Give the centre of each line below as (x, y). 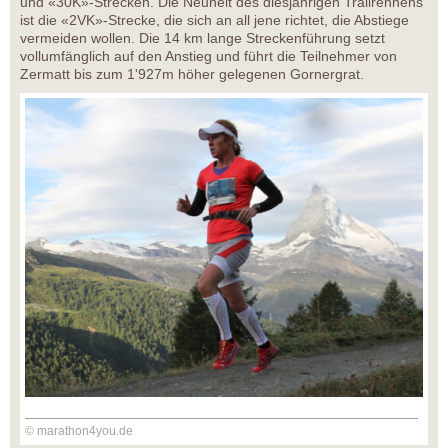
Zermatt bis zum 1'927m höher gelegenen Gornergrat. (192, 74)
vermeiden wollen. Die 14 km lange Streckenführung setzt (202, 38)
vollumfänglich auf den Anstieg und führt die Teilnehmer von (208, 56)
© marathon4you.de (79, 430)
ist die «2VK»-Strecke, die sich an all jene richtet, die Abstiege (214, 20)
